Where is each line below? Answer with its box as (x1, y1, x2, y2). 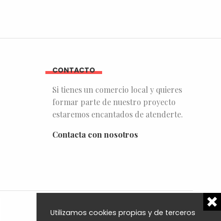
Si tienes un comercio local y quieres (52, 84, 182, 95)
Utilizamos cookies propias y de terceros (50, 207, 196, 218)
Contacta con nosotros (52, 129, 138, 140)
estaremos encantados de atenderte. (52, 109, 183, 119)
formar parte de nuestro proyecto (52, 96, 176, 107)
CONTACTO (52, 65, 95, 75)
